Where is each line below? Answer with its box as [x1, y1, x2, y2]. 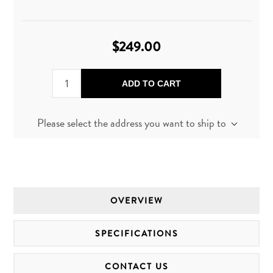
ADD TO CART [121, 78, 181, 88]
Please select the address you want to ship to [37, 114, 226, 131]
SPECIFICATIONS [94, 227, 179, 239]
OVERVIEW [110, 194, 163, 207]
